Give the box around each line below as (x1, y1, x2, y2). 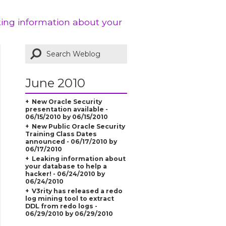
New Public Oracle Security (31, 122, 125, 130)
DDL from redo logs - (25, 202, 97, 210)
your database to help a (25, 162, 107, 170)
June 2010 (25, 75, 85, 90)
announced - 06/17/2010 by (25, 137, 117, 145)
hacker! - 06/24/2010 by (25, 169, 105, 178)
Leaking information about (31, 154, 126, 162)
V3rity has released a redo (31, 187, 123, 195)
